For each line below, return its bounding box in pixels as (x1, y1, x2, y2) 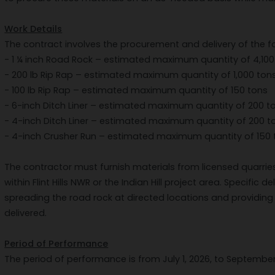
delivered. (4, 207, 47, 220)
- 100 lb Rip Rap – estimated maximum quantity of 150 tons (4, 84, 268, 97)
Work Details (4, 23, 63, 36)
